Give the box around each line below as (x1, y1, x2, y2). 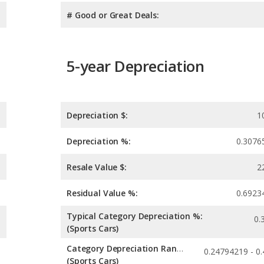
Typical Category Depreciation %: (67, 210, 203, 222)
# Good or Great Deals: (67, 9, 159, 21)
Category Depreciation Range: (176, 243, 183, 255)
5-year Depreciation (67, 55, 204, 77)
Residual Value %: (67, 187, 138, 199)
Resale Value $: (67, 161, 127, 173)
